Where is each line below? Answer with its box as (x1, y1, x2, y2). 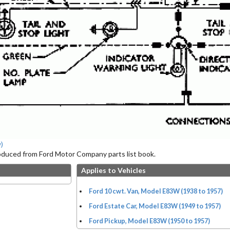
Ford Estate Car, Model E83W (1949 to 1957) (88, 202, 221, 210)
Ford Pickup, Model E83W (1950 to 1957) (88, 217, 210, 225)
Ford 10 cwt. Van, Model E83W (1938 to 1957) (88, 187, 223, 195)
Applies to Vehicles (81, 166, 146, 175)
